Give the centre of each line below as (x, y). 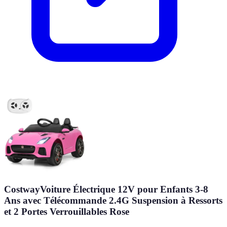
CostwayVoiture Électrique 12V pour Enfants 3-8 (106, 190)
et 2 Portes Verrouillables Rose (67, 212)
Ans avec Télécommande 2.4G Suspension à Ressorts (113, 201)
